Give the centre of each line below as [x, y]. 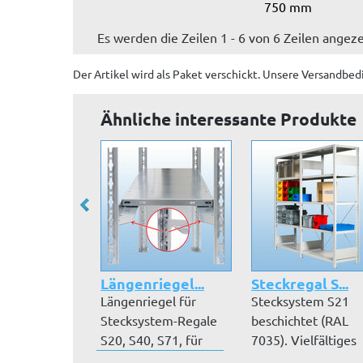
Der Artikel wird [115, 73]
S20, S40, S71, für [152, 340]
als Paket [179, 73]
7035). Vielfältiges [304, 340]
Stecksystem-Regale [159, 320]
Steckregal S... [300, 283]
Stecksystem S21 [300, 301]
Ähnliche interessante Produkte [228, 118]
